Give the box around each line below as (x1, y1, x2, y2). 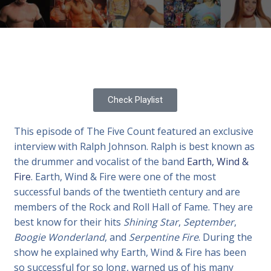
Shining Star (123, 215, 179, 229)
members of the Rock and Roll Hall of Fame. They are (14, 200, 253, 214)
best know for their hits (14, 215, 124, 229)
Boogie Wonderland (14, 230, 105, 244)
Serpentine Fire (129, 230, 199, 244)
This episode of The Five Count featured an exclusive (14, 125, 254, 138)
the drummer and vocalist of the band (14, 155, 188, 168)
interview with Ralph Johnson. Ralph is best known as (14, 140, 255, 153)
